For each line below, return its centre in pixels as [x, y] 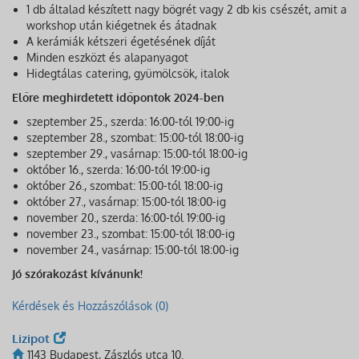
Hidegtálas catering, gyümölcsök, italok [128, 74]
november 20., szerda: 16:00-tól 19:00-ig [126, 218]
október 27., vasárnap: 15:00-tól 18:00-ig [126, 202]
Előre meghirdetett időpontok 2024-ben [118, 98]
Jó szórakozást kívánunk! [77, 274]
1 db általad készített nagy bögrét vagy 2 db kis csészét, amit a [187, 10]
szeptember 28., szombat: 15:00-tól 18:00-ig [135, 138]
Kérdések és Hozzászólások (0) [90, 306]
